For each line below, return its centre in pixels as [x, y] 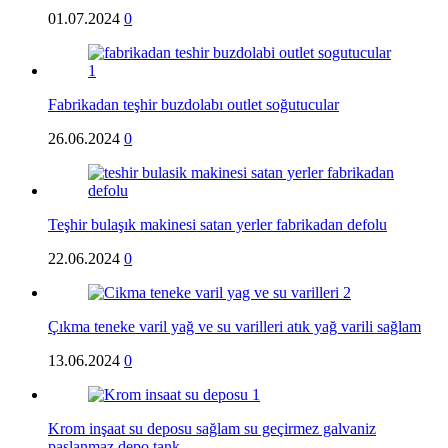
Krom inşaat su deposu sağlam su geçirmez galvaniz [212, 428]
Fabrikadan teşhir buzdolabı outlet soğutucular [193, 104]
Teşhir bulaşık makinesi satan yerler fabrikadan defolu [217, 224]
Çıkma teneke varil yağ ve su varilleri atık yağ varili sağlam [234, 326]
